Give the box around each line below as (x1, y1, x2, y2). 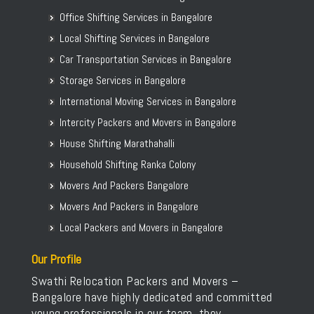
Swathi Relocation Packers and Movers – (32, 273, 238, 289)
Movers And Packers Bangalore (60, 178, 189, 193)
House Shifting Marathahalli (60, 136, 175, 151)
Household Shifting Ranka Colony (60, 157, 196, 172)
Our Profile (32, 251, 81, 267)
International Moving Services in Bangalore (60, 94, 236, 109)
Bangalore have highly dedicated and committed (32, 289, 273, 305)
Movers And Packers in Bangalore (60, 199, 198, 214)
